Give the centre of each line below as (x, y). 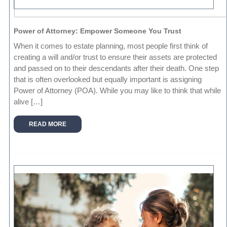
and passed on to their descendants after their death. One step (117, 68)
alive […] (28, 102)
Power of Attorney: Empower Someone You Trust (98, 31)
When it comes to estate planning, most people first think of (111, 46)
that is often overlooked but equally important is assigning (108, 80)
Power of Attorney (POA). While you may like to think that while (118, 91)
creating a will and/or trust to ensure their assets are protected (116, 57)
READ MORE (48, 124)
